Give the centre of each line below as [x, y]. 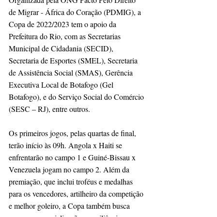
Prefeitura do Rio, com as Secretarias [66, 36]
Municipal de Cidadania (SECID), [62, 48]
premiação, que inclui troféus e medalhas [72, 181]
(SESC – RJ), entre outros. [49, 108]
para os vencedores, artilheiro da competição [77, 193]
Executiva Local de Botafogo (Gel [62, 84]
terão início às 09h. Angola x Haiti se [66, 145]
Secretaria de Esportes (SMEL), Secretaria [74, 60]
